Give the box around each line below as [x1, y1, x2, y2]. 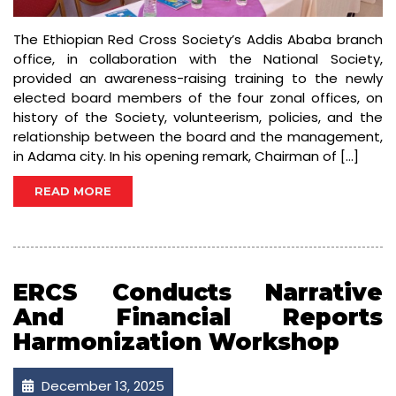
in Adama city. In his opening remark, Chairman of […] [13, 147, 359, 166]
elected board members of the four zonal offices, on [13, 88, 383, 108]
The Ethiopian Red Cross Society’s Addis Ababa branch [13, 30, 383, 49]
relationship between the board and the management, [13, 127, 383, 147]
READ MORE [34, 184, 111, 199]
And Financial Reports [13, 303, 383, 332]
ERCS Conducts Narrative [13, 278, 383, 308]
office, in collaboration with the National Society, [13, 49, 383, 69]
